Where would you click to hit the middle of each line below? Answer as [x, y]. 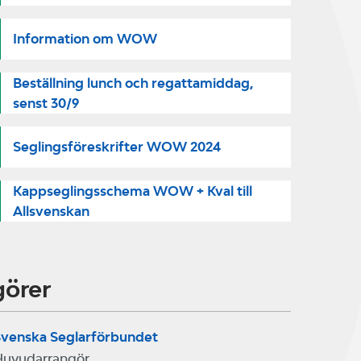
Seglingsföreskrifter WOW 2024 [117, 147]
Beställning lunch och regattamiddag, [133, 83]
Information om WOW [85, 39]
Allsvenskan [51, 211]
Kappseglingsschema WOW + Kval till [133, 191]
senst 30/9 [46, 103]
